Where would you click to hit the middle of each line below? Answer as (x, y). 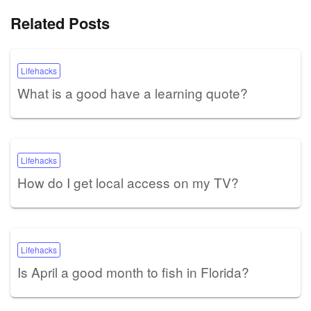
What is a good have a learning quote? (133, 92)
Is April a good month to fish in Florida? (133, 271)
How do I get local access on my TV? (128, 182)
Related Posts (60, 23)
